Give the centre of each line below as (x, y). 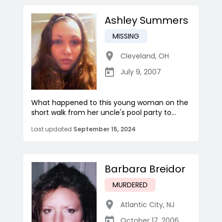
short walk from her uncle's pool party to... (104, 113)
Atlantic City (142, 205)
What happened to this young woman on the (110, 103)
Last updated (52, 129)
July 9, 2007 (141, 72)
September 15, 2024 (105, 129)
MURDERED (130, 185)
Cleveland (138, 56)
